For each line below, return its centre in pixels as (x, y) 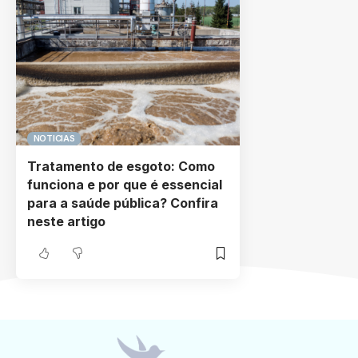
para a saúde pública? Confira (123, 203)
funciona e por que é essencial (125, 185)
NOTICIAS (54, 138)
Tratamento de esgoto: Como (121, 167)
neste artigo (66, 222)
